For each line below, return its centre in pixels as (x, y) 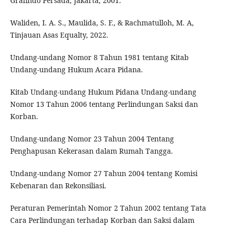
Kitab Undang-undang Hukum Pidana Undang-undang (103, 92)
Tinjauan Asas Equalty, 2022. (59, 35)
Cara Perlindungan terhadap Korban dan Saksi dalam (102, 220)
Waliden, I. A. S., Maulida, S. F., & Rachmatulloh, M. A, (102, 23)
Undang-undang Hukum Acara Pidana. (76, 70)
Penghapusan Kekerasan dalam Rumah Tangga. (91, 151)
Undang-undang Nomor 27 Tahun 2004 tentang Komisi (104, 174)
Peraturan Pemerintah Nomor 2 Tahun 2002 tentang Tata (108, 208)
